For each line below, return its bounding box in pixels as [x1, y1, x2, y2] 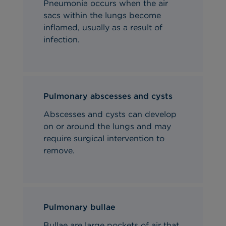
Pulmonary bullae [43, 202, 116, 212]
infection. [43, 34, 80, 44]
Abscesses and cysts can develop [43, 109, 177, 119]
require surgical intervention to [43, 133, 165, 143]
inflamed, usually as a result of [43, 22, 163, 32]
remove [43, 145, 73, 155]
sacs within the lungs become [43, 10, 161, 20]
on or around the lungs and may [43, 121, 172, 131]
